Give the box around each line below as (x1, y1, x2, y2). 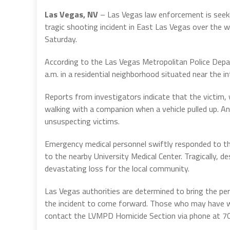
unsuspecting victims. (45, 114, 120, 127)
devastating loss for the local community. (45, 162, 189, 175)
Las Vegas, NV (45, 8, 98, 21)
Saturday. (45, 32, 77, 45)
